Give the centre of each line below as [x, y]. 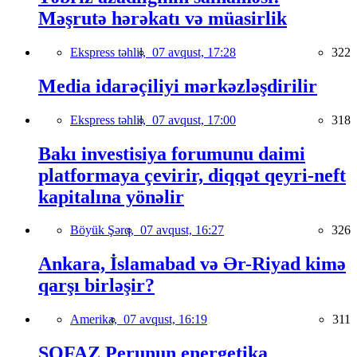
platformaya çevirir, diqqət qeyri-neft [192, 175]
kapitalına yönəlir [111, 196]
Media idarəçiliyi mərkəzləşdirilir [178, 86]
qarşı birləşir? [96, 286]
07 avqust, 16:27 [182, 230]
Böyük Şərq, [105, 230]
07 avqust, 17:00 [194, 120]
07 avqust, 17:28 [194, 52]
